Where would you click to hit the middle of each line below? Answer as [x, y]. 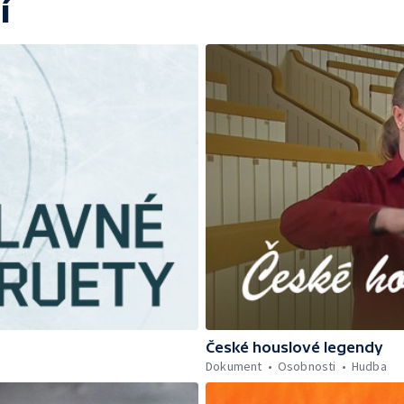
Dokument [234, 366]
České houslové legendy [294, 347]
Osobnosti [307, 366]
